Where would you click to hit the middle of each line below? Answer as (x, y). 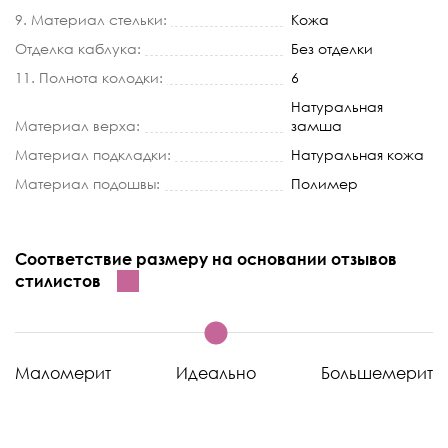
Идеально (216, 372)
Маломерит (63, 372)
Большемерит (377, 372)
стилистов (58, 280)
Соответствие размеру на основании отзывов (206, 258)
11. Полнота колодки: (89, 77)
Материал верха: (77, 125)
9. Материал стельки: (91, 19)
